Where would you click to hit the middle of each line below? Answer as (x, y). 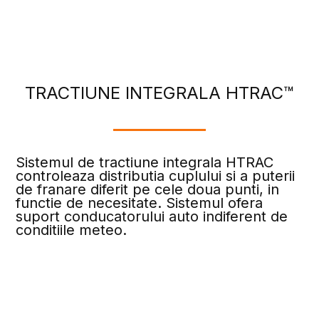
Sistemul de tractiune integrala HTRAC (145, 162)
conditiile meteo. (72, 230)
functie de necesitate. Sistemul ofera (140, 203)
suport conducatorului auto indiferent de (152, 216)
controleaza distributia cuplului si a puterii (156, 176)
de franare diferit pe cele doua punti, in (148, 189)
